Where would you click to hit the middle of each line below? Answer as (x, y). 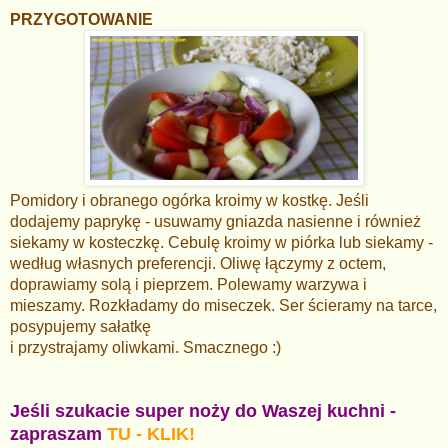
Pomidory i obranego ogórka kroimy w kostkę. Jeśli (189, 201)
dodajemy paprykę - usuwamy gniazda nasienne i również (215, 222)
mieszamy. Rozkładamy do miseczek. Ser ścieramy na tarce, (223, 306)
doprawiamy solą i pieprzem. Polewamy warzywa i (188, 285)
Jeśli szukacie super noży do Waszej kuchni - (203, 411)
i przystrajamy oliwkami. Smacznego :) (147, 348)
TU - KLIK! (151, 434)
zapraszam (58, 434)
